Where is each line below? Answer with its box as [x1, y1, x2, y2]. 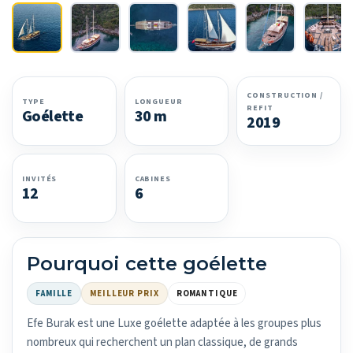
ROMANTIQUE [176, 287, 238, 299]
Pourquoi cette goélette [27, 251, 267, 275]
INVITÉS [22, 173, 58, 185]
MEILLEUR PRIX [90, 287, 159, 299]
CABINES [134, 173, 171, 185]
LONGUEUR [134, 96, 183, 108]
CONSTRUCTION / [247, 90, 323, 102]
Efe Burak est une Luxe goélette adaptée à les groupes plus [27, 314, 321, 332]
